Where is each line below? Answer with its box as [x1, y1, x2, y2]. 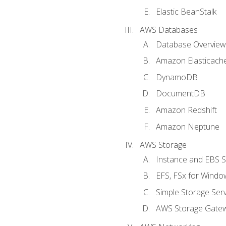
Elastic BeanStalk [155, 6, 216, 17]
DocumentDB [155, 88, 205, 99]
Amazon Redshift [155, 104, 217, 116]
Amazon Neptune [155, 121, 219, 132]
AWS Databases [139, 24, 198, 36]
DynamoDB [155, 71, 198, 83]
